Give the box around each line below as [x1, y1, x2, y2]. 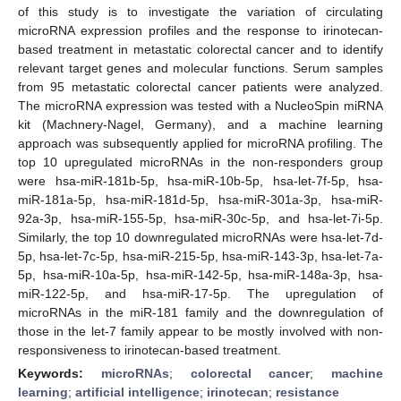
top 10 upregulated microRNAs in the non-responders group [18, 154, 383, 169]
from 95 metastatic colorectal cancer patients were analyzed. [18, 79, 383, 94]
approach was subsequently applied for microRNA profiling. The [18, 135, 383, 150]
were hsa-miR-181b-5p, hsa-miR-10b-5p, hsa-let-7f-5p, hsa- [18, 173, 383, 188]
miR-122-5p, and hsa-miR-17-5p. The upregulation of [18, 286, 383, 301]
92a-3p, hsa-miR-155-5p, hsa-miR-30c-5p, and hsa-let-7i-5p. [18, 210, 383, 226]
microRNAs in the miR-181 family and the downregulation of [18, 304, 383, 320]
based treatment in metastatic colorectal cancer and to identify [18, 41, 383, 56]
